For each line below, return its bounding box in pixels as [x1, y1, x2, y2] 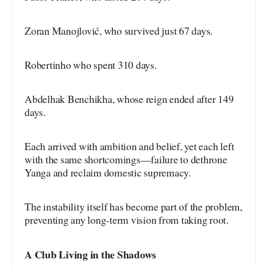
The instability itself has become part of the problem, [25, 199, 242, 214]
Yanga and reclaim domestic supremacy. [25, 165, 191, 179]
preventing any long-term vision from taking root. [25, 212, 229, 227]
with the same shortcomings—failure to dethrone [25, 152, 227, 166]
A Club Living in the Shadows [25, 246, 157, 262]
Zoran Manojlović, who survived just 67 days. [25, 23, 213, 38]
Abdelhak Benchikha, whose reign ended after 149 [25, 92, 234, 106]
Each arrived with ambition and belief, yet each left [25, 139, 234, 153]
